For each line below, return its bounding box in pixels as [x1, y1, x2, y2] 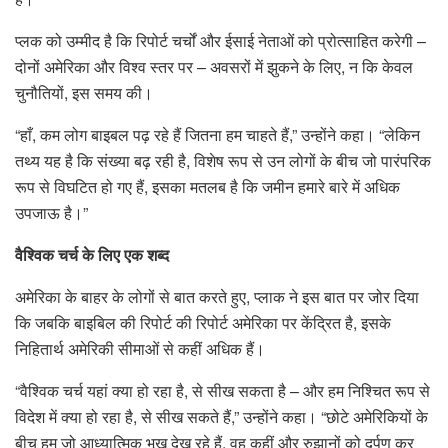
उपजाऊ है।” [15, 200, 88, 224]
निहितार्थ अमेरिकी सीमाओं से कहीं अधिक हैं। [15, 336, 265, 360]
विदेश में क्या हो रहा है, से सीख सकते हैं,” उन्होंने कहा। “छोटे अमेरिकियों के [15, 404, 428, 428]
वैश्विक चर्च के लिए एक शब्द [15, 242, 169, 266]
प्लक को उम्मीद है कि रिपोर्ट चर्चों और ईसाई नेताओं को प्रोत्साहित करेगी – [15, 28, 426, 52]
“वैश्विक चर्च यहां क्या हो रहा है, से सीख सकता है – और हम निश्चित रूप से [15, 378, 430, 402]
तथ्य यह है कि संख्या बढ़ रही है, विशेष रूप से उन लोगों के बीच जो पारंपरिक [15, 148, 431, 172]
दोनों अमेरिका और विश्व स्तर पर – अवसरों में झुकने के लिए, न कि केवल [15, 54, 413, 78]
